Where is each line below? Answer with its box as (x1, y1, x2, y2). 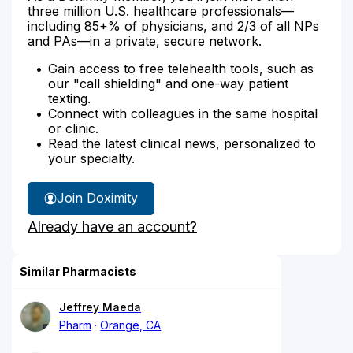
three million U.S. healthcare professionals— (28, 2, 294, 19)
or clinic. (48, 120, 98, 136)
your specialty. (48, 150, 135, 166)
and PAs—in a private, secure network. (28, 32, 262, 49)
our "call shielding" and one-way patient (48, 75, 288, 91)
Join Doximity (57, 190, 138, 206)
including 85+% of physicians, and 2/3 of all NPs (28, 17, 319, 34)
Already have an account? (28, 217, 197, 235)
